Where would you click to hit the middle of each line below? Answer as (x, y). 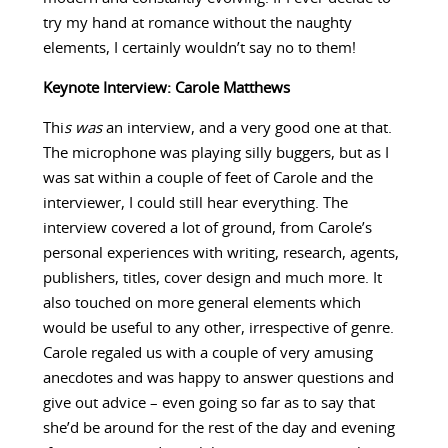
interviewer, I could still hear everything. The (195, 204)
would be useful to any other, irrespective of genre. (218, 329)
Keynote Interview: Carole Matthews (166, 89)
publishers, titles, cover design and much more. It (212, 279)
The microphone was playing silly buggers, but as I (215, 154)
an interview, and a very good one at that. (248, 129)
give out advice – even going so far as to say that (208, 404)
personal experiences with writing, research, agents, (220, 254)
